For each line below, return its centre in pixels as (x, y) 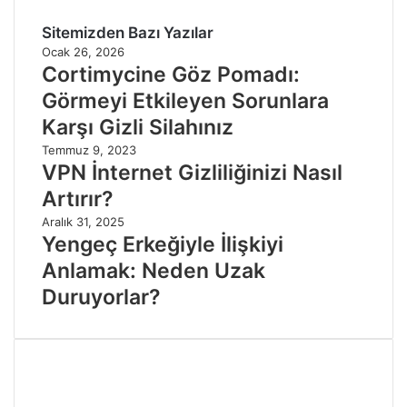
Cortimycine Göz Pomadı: (171, 74)
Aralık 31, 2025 (83, 221)
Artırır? (78, 199)
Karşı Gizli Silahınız (138, 127)
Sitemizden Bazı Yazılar (128, 32)
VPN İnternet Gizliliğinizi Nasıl (192, 172)
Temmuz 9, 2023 (89, 149)
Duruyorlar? (101, 297)
